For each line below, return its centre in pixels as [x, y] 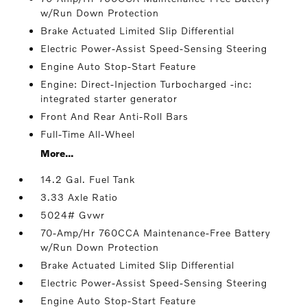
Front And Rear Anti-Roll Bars [115, 116]
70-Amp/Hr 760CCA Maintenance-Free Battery [156, 233]
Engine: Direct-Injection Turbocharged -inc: [147, 84]
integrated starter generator [109, 98]
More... [57, 153]
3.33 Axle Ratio [79, 197]
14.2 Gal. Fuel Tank [88, 179]
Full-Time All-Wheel [88, 134]
